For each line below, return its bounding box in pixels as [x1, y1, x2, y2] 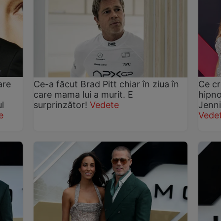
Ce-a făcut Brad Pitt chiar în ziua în [34, 79, 180, 90]
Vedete [90, 100, 119, 110]
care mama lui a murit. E [34, 89, 134, 100]
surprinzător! [34, 100, 88, 110]
